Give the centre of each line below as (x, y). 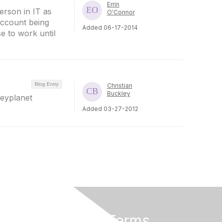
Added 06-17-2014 (110, 27)
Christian (119, 85)
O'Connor (121, 12)
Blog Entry (46, 84)
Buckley (118, 93)
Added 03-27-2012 (110, 109)
